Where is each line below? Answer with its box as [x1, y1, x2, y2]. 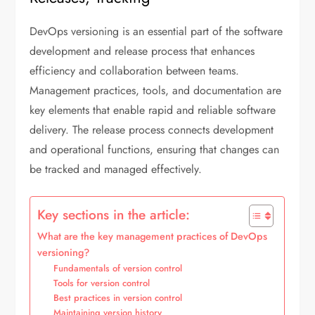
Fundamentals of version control [53, 261, 183, 275]
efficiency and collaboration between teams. [30, 62, 240, 79]
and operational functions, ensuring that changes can [30, 141, 280, 157]
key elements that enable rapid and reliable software [30, 101, 276, 118]
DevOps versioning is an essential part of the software [30, 22, 283, 39]
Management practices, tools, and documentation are [30, 82, 282, 98]
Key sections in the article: [37, 204, 191, 224]
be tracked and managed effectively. [30, 160, 202, 177]
